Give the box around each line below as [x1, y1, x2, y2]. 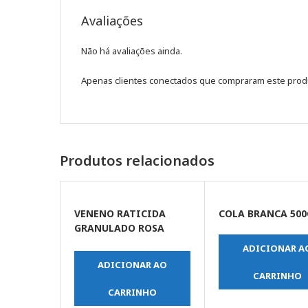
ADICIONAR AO [98, 258, 168, 272]
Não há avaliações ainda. [81, 45, 182, 58]
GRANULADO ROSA [74, 221, 164, 235]
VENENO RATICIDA [74, 207, 166, 221]
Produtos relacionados [60, 151, 214, 170]
